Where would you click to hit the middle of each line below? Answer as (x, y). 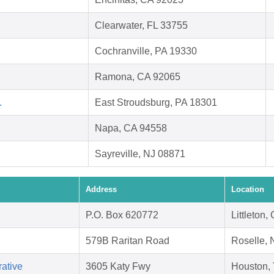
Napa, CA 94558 (131, 128)
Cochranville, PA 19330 (146, 51)
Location (248, 190)
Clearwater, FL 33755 (141, 26)
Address (101, 190)
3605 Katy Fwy (118, 267)
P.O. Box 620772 (122, 215)
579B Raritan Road (128, 241)
